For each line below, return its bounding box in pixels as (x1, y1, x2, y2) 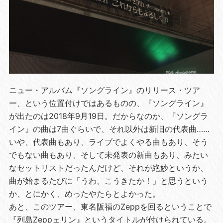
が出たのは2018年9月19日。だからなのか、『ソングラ (8, 111, 208, 121)
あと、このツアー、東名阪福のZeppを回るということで (8, 201, 212, 212)
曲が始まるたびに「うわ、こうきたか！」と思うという (8, 175, 208, 186)
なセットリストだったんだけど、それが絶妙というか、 (8, 162, 208, 173)
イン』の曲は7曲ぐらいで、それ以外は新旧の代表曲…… (8, 123, 210, 134)
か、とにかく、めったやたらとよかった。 (8, 188, 160, 199)
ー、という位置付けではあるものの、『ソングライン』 (8, 98, 208, 108)
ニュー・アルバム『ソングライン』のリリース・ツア (8, 85, 200, 95)
